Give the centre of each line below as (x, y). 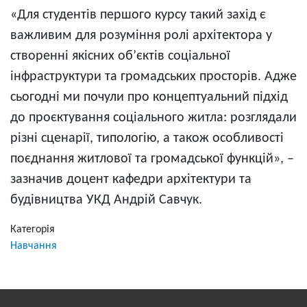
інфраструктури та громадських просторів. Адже (153, 77)
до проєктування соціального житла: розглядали (153, 118)
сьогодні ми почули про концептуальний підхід (149, 98)
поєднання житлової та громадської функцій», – (152, 159)
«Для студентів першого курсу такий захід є (138, 15)
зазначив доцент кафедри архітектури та (131, 180)
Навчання (34, 246)
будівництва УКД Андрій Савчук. (106, 200)
